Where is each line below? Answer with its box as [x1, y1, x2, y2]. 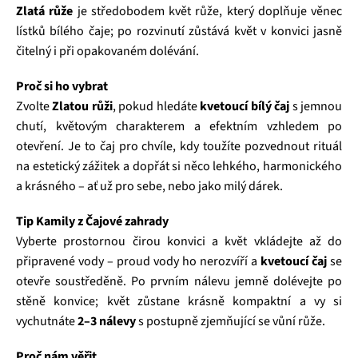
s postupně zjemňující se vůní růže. [136, 312, 325, 330]
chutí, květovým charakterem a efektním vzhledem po [16, 117, 342, 135]
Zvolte [16, 97, 53, 115]
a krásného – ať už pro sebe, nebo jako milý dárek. [16, 177, 283, 195]
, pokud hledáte [112, 97, 201, 115]
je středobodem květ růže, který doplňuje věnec [73, 2, 342, 20]
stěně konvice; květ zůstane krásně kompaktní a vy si [16, 292, 342, 310]
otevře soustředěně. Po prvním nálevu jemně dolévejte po [16, 272, 342, 290]
